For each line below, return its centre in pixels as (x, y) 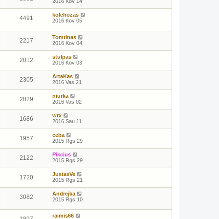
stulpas (62, 56)
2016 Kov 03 (67, 62)
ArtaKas (63, 76)
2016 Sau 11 (67, 121)
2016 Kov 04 (67, 43)
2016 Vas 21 (67, 82)
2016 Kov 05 (67, 20)
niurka (60, 96)
